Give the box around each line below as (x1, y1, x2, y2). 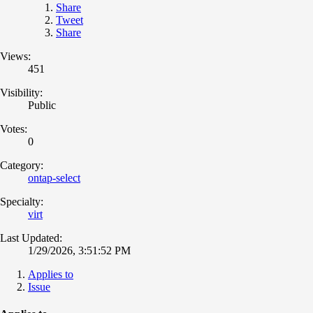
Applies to (28, 268, 73, 280)
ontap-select (28, 171, 80, 184)
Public (28, 99, 56, 111)
